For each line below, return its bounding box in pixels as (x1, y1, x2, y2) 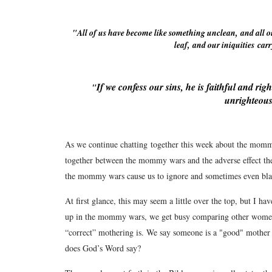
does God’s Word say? (65, 242, 141, 254)
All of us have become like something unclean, (76, 27, 240, 39)
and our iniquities (192, 39, 254, 51)
